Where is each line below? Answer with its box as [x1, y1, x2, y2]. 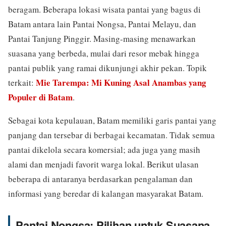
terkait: [8, 76, 36, 88]
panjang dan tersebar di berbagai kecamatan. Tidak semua [8, 129, 215, 141]
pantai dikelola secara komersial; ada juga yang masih [8, 144, 200, 156]
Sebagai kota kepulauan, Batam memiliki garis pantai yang [8, 115, 216, 127]
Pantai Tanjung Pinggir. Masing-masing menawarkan [8, 32, 196, 44]
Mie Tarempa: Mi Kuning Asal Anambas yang [36, 76, 206, 89]
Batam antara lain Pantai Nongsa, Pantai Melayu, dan [8, 18, 196, 30]
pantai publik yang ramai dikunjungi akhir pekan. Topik [8, 62, 207, 74]
